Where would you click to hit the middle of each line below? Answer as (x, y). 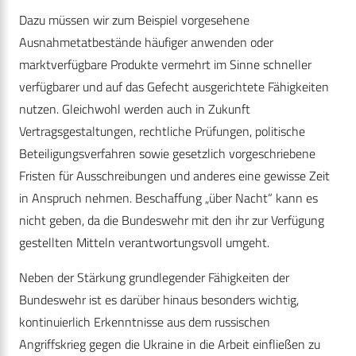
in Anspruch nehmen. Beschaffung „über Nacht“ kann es (168, 198)
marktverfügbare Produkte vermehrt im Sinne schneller (165, 65)
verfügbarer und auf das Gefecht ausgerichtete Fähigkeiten (174, 87)
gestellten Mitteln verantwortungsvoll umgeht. (144, 243)
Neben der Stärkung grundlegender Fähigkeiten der (154, 278)
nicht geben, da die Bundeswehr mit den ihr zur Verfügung (172, 221)
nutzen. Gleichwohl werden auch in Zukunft (135, 109)
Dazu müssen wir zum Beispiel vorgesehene (134, 20)
